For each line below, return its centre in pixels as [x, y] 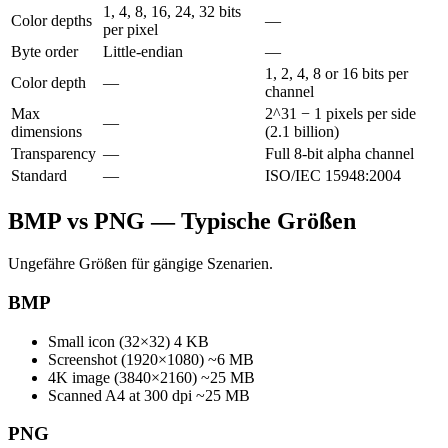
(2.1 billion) [302, 132]
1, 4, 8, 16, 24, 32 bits [172, 12]
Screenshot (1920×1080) [126, 359]
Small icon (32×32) [109, 341]
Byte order [44, 52]
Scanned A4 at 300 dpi [120, 395]
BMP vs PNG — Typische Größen [182, 221]
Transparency [53, 154]
